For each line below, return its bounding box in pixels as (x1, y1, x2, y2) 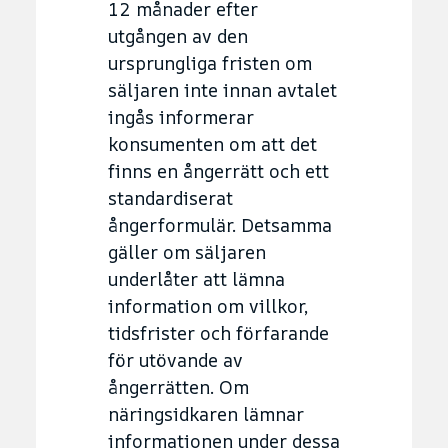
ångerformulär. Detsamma (108, 212, 332, 237)
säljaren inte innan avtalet (108, 77, 337, 102)
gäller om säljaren (108, 239, 266, 264)
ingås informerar (108, 104, 254, 129)
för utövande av (108, 347, 243, 372)
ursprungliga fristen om (108, 50, 312, 75)
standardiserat (108, 185, 233, 210)
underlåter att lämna (108, 266, 285, 291)
